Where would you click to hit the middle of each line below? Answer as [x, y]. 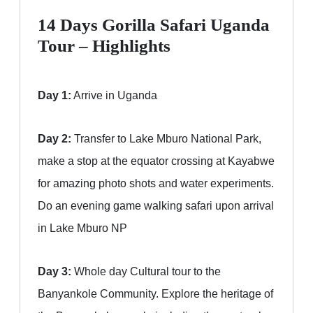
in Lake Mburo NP [82, 228]
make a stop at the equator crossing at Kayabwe [156, 161]
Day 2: [54, 139]
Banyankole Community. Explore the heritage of [155, 294]
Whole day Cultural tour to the [146, 271]
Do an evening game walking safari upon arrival [156, 206]
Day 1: [54, 95]
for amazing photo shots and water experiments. [156, 183]
